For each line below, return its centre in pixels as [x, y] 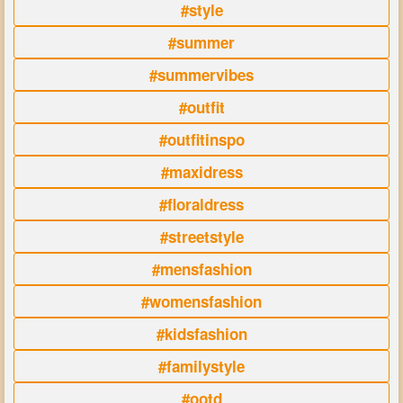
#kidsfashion [201, 334]
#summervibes [201, 75]
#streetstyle [201, 237]
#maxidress [201, 172]
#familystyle [201, 367]
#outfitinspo [201, 140]
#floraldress [201, 205]
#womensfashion [201, 302]
